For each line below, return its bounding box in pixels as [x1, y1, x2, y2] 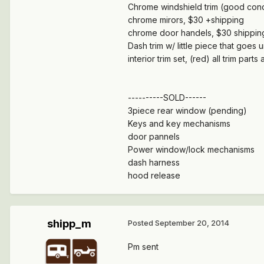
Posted [128, 218, 155, 228]
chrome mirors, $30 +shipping [128, 15, 244, 25]
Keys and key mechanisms [128, 118, 230, 129]
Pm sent [128, 242, 159, 252]
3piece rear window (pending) [128, 105, 247, 116]
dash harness [128, 157, 180, 168]
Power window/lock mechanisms [128, 144, 255, 155]
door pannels [128, 131, 180, 142]
